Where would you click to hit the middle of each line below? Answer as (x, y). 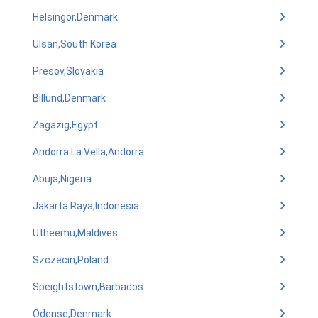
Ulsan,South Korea (75, 44)
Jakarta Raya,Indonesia (86, 206)
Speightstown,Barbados (88, 287)
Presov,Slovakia (68, 71)
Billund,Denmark (69, 98)
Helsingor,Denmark (75, 17)
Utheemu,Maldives (75, 233)
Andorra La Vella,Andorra (88, 152)
